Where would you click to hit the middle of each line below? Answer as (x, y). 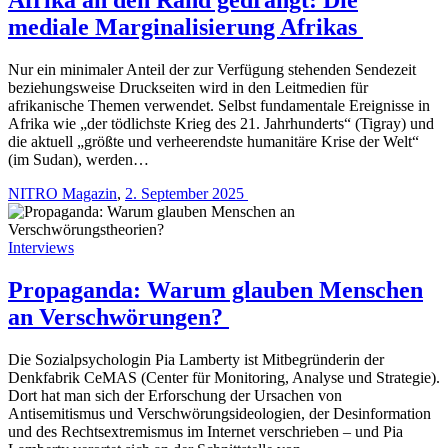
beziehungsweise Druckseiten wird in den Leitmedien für (188, 87)
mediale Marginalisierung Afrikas (185, 26)
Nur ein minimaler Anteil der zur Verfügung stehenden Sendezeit (212, 69)
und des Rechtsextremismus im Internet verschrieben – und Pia (205, 431)
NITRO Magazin (62, 193)
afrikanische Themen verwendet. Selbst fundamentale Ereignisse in (219, 105)
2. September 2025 (186, 193)
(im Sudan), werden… (78, 159)
